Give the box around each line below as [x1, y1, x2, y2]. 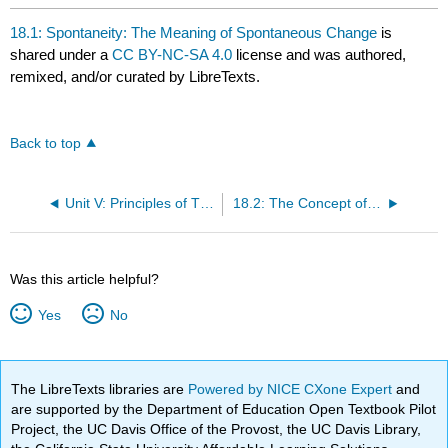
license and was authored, [232, 46, 407, 64]
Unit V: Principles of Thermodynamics [199, 196, 214, 212]
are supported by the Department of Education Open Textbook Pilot [11, 400, 437, 417]
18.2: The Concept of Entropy [366, 196, 381, 212]
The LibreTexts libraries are [11, 380, 189, 397]
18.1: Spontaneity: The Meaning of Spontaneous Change [10, 24, 378, 42]
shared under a [10, 46, 113, 64]
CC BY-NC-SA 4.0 [112, 46, 233, 64]
